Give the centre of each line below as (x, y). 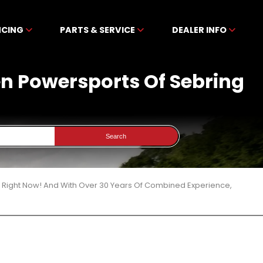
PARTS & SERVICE (99, 30)
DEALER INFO (200, 30)
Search (116, 136)
